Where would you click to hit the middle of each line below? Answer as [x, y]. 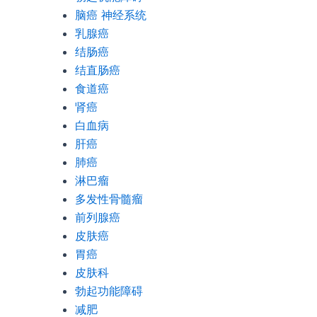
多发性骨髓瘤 [109, 199]
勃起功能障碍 [109, 291]
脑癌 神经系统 [110, 15]
